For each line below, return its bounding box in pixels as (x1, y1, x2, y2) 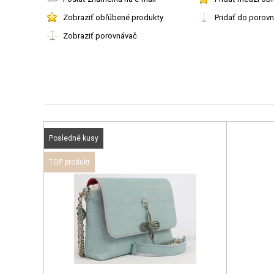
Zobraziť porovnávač (63, 31, 137, 40)
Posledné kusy (49, 133, 98, 143)
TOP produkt (49, 157, 90, 166)
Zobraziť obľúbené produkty (63, 12, 163, 22)
